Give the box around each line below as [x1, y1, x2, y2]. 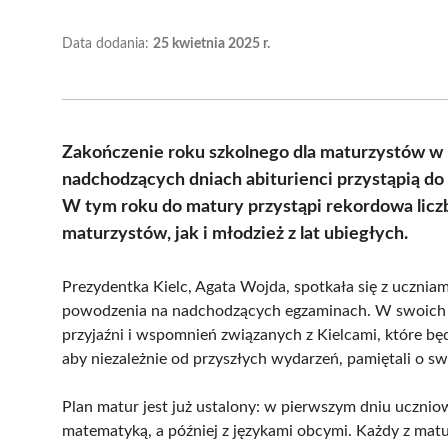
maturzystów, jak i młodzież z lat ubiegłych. [62, 224, 408, 243]
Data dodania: [62, 36, 153, 51]
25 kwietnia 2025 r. [153, 36, 270, 51]
